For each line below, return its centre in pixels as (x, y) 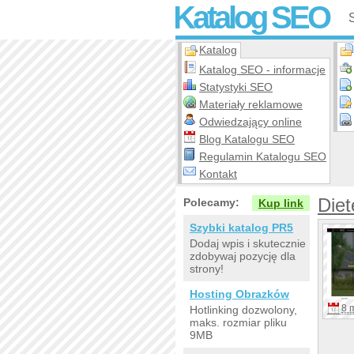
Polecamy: (211, 202)
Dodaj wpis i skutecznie (248, 243)
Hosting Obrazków (239, 294)
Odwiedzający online (250, 122)
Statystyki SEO (236, 87)
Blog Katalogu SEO (247, 139)
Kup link (281, 203)
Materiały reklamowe (251, 104)
